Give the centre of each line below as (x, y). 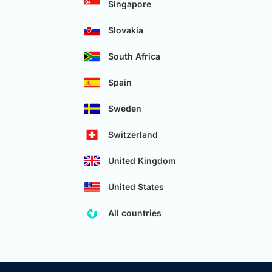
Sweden (125, 109)
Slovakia (126, 30)
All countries (135, 213)
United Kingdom (142, 161)
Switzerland (133, 135)
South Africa (134, 56)
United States (136, 187)
